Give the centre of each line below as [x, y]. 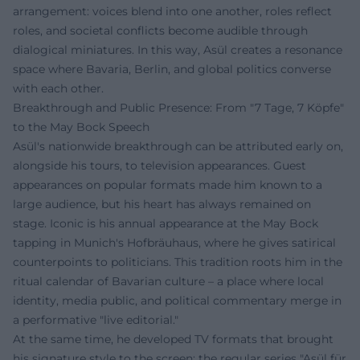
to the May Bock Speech [81, 127]
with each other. [58, 88]
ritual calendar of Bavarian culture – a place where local [168, 281]
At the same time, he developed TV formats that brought [173, 339]
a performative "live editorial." [96, 320]
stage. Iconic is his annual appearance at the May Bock [166, 223]
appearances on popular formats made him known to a [168, 185]
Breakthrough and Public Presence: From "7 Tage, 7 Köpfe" [178, 108]
